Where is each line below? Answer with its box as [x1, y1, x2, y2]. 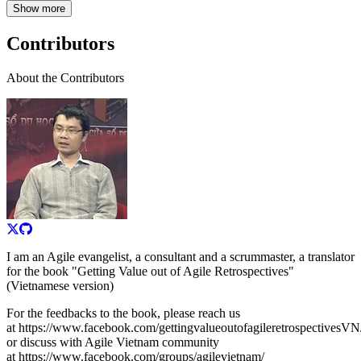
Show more [13, 2, 65, 15]
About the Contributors [6, 70, 124, 85]
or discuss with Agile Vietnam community [6, 334, 219, 349]
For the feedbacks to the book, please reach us [6, 305, 240, 320]
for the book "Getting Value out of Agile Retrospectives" [6, 263, 294, 278]
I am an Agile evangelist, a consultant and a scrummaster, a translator [6, 249, 355, 263]
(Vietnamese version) [6, 278, 114, 293]
